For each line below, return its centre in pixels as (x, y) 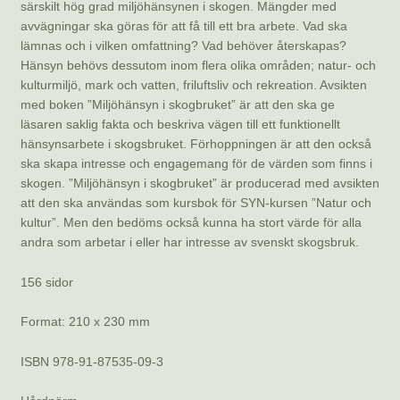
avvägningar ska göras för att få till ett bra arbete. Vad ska (183, 25)
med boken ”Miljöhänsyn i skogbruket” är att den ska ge (177, 104)
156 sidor (46, 282)
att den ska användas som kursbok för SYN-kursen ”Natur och (196, 202)
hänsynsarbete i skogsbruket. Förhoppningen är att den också (196, 143)
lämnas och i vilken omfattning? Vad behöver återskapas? (183, 45)
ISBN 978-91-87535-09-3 (92, 361)
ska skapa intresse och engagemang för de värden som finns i (196, 163)
